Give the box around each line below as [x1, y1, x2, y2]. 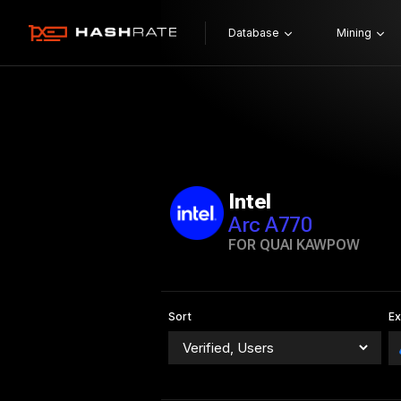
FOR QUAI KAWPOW [228, 236, 360, 253]
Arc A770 [228, 212, 312, 237]
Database [227, 26, 279, 39]
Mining [336, 26, 371, 39]
